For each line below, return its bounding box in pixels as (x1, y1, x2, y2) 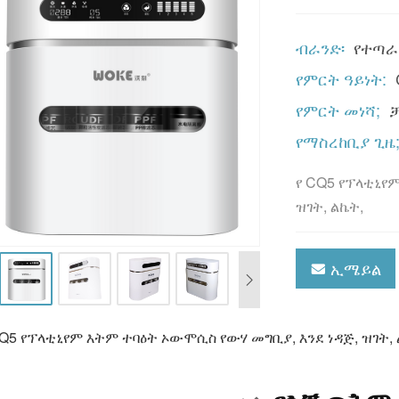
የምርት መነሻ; (295, 97, 380, 121)
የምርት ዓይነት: (295, 66, 387, 90)
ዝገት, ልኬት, (295, 195, 363, 216)
